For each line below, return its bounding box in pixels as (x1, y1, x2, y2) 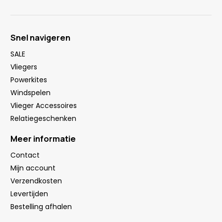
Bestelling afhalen (10, 201, 72, 212)
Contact (10, 150, 40, 160)
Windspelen (10, 87, 51, 98)
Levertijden (10, 188, 48, 199)
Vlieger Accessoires (10, 100, 77, 111)
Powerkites (10, 74, 47, 85)
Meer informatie (10, 132, 76, 144)
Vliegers (10, 61, 37, 72)
